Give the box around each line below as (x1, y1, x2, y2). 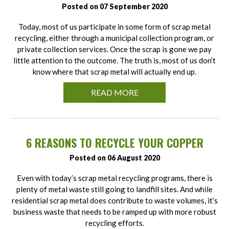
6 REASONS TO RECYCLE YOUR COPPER (26, 134, 203, 151)
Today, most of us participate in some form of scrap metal (18, 22, 211, 32)
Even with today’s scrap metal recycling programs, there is (16, 173, 213, 183)
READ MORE (90, 87, 139, 98)
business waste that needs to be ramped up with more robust (13, 207, 216, 217)
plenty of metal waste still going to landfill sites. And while (16, 185, 213, 194)
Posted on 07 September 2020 (61, 2, 168, 11)
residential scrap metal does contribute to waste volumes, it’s (11, 196, 218, 205)
